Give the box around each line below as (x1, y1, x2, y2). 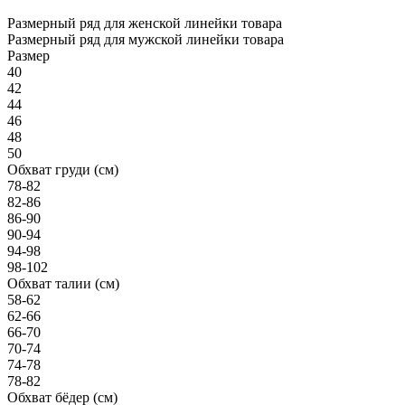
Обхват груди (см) (7, 161, 118, 177)
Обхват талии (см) (7, 275, 119, 291)
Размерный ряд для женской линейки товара (7, 14, 282, 31)
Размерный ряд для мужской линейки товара (7, 31, 284, 47)
